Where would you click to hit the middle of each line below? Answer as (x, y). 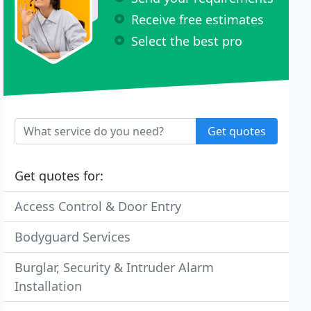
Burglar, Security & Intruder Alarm (115, 267)
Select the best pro (187, 41)
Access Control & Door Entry (98, 206)
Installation (49, 286)
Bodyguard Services (73, 237)
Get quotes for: (59, 176)
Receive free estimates (198, 19)
